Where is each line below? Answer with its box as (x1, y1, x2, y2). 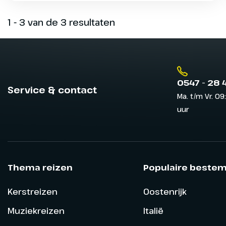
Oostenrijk (143, 185, 187, 197)
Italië (143, 204, 163, 216)
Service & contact (8, 84, 97, 96)
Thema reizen (8, 161, 73, 173)
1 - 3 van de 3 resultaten (8, 16, 115, 29)
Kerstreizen (8, 185, 58, 197)
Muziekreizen (8, 204, 65, 216)
